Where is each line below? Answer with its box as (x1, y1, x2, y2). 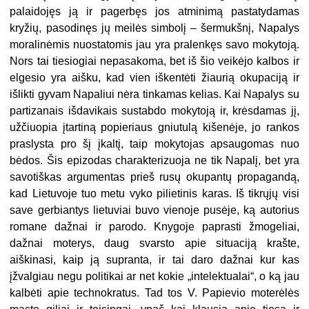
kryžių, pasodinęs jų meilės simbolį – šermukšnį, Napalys (10, 21, 299, 34)
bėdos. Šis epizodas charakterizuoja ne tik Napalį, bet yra (10, 154, 299, 166)
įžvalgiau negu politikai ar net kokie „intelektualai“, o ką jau (10, 270, 299, 282)
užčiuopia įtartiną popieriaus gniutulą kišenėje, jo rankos (10, 121, 299, 133)
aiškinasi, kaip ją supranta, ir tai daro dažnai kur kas (10, 253, 299, 266)
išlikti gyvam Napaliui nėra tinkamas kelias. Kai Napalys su (10, 88, 299, 100)
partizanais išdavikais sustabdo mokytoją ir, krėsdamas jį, (10, 104, 299, 117)
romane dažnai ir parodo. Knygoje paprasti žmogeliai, (10, 220, 299, 232)
